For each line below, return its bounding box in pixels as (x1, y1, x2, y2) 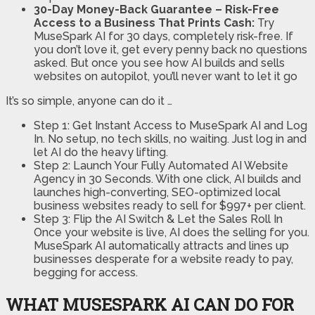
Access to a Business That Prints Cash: (34, 16, 257, 30)
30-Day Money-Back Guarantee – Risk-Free (34, 3, 279, 17)
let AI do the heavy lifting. (34, 146, 168, 160)
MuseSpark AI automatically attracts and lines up (34, 239, 289, 253)
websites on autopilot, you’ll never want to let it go (34, 70, 297, 84)
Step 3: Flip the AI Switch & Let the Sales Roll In (34, 212, 283, 226)
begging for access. (34, 266, 138, 280)
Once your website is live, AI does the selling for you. (34, 226, 309, 240)
